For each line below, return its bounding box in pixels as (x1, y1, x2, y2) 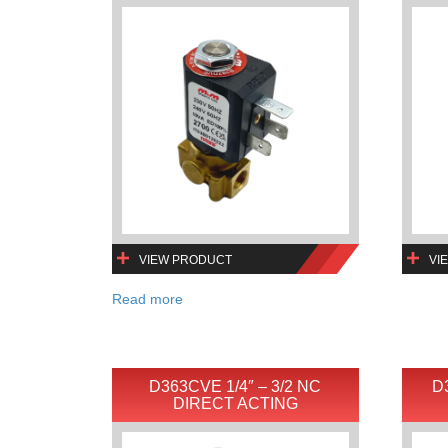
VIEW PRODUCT (139, 252, 232, 267)
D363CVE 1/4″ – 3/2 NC (149, 377, 322, 395)
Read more (112, 290, 183, 307)
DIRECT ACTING (172, 394, 298, 412)
